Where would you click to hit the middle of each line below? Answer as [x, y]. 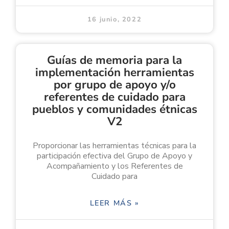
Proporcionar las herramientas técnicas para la [114, 145]
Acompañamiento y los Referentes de [114, 166]
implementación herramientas [114, 72]
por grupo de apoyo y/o [114, 84]
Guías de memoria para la [114, 60]
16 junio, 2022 [114, 19]
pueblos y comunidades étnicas [114, 109]
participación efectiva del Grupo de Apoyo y [114, 156]
